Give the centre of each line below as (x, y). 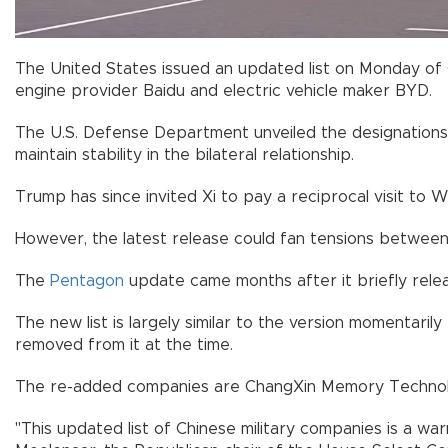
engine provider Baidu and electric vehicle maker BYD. (223, 91)
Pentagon (87, 281)
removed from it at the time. (124, 345)
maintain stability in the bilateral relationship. (184, 155)
